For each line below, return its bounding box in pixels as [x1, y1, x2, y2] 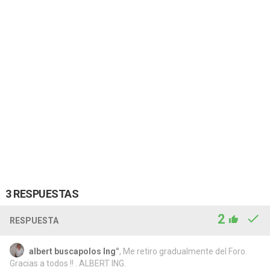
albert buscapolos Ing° [28, 246, 119, 256]
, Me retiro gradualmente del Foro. [119, 246, 247, 256]
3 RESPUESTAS [5, 187, 78, 200]
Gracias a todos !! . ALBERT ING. [9, 258, 126, 268]
